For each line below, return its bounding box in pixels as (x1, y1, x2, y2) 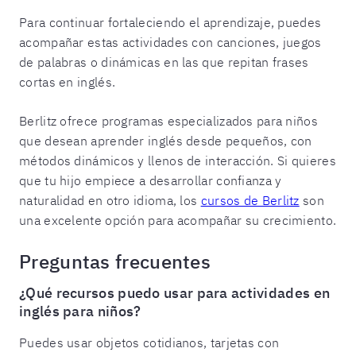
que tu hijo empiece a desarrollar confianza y (19, 172, 282, 188)
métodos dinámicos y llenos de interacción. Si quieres (19, 152, 336, 168)
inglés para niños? (19, 301, 141, 320)
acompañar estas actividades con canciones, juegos (19, 33, 322, 50)
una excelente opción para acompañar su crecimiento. (19, 211, 337, 228)
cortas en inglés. (19, 73, 116, 90)
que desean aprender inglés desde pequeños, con (19, 132, 312, 149)
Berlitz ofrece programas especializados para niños (19, 112, 318, 129)
